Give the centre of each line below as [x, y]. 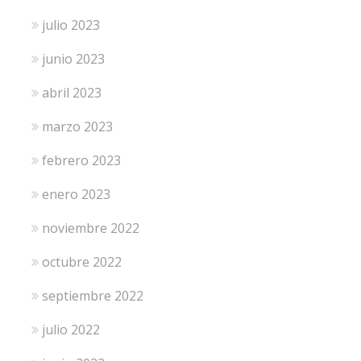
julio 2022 [71, 329]
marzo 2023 [77, 126]
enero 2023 [76, 194]
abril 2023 [71, 92]
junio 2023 [73, 58]
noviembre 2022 [90, 228]
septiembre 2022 [92, 295]
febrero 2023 [81, 160]
